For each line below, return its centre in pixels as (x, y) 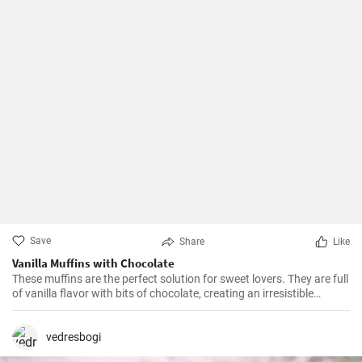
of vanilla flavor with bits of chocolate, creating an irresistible (163, 293)
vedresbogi (74, 337)
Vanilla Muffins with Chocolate (93, 263)
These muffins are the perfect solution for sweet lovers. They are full (180, 279)
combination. (45, 308)
